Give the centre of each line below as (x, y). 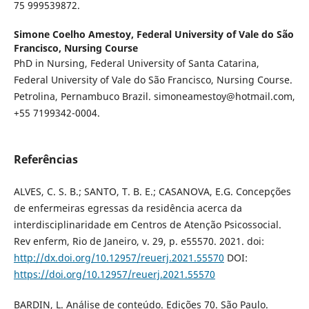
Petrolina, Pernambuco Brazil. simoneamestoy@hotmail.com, (154, 97)
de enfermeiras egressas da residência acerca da (128, 208)
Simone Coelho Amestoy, (75, 34)
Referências (46, 160)
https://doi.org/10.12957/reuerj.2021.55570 (114, 275)
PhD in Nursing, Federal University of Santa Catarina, (136, 63)
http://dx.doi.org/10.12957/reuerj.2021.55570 (119, 258)
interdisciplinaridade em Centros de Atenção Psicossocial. (147, 225)
